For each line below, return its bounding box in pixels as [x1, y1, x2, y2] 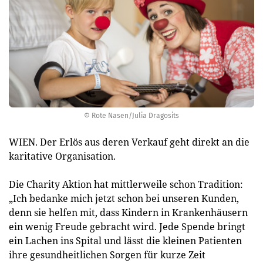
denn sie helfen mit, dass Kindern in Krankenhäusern [9, 206, 248, 219]
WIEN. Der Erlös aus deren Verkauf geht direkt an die [9, 136, 249, 149]
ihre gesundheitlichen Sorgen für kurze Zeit [9, 248, 205, 261]
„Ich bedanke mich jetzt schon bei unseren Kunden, [9, 192, 239, 205]
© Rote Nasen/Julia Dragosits [84, 112, 179, 120]
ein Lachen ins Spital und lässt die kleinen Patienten [9, 234, 242, 247]
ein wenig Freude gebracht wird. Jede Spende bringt [9, 220, 245, 233]
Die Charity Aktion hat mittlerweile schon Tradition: [9, 178, 243, 191]
